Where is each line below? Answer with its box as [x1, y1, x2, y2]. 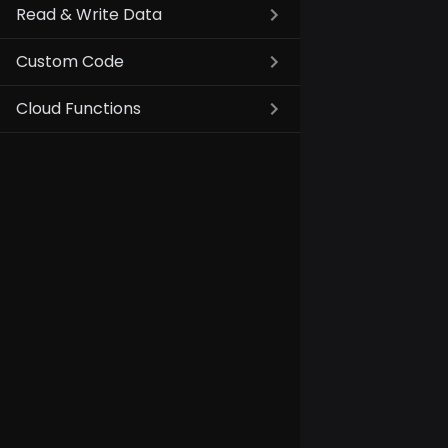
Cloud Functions [16, 97, 141, 120]
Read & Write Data [16, 3, 162, 26]
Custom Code [16, 50, 124, 73]
